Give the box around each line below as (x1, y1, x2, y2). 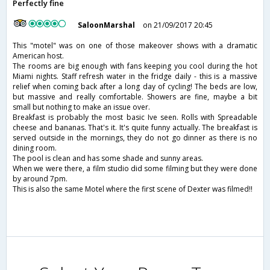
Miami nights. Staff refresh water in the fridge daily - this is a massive (13, 71, 257, 82)
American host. (13, 51, 64, 61)
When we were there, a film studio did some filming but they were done (13, 163, 257, 174)
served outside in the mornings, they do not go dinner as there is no (13, 133, 257, 143)
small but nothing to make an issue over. (13, 102, 150, 113)
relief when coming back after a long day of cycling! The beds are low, (13, 81, 257, 92)
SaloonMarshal (78, 20, 136, 31)
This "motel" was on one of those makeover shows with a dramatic (13, 40, 257, 51)
